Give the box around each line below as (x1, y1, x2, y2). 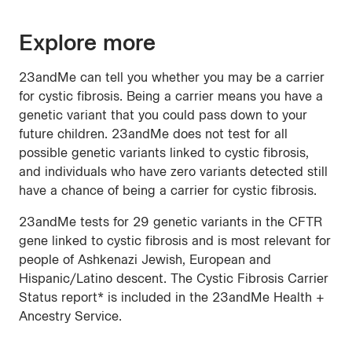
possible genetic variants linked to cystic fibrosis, (19, 145, 309, 161)
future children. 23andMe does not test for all (19, 126, 288, 142)
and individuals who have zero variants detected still (19, 164, 328, 180)
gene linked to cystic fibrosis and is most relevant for (19, 233, 331, 249)
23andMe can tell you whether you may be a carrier (19, 70, 324, 86)
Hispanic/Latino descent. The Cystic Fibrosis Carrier (19, 271, 328, 287)
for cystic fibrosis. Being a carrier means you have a (19, 89, 323, 104)
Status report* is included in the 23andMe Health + (19, 290, 324, 306)
